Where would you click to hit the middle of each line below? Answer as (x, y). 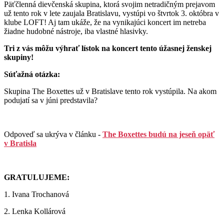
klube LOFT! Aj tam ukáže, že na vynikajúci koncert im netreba (105, 22)
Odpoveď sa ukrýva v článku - (53, 134)
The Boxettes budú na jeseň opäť (158, 134)
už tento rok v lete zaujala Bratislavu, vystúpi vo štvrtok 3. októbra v (111, 13)
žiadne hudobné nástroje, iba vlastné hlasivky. (76, 31)
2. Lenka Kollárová (35, 211)
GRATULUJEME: (37, 177)
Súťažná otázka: (32, 74)
